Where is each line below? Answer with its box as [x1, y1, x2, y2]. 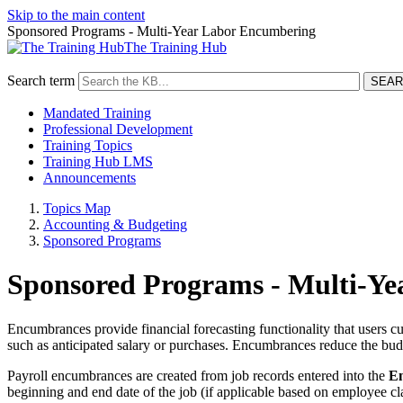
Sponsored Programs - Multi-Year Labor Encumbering [7, 23, 316, 39]
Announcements [43, 170, 136, 185]
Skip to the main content [7, 7, 145, 22]
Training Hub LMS [43, 154, 153, 169]
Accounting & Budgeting [43, 217, 187, 232]
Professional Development [43, 121, 193, 137]
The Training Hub [124, 40, 227, 55]
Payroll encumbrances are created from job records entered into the [7, 367, 389, 383]
